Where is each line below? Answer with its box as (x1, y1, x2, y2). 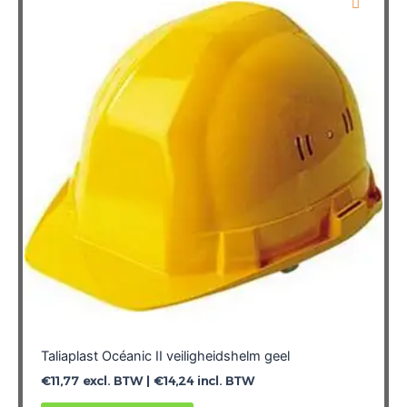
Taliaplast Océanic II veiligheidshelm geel (40, 348, 290, 365)
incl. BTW (193, 373, 254, 389)
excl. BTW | (78, 373, 154, 389)
